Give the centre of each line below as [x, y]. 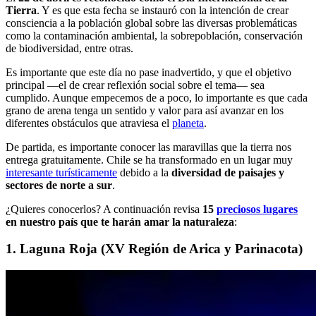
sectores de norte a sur [59, 185]
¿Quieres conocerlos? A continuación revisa [104, 209]
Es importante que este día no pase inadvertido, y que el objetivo [148, 72]
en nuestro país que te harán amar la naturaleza [120, 221]
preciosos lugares [257, 209]
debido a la [144, 172]
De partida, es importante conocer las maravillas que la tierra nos [148, 147]
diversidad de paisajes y [228, 172]
